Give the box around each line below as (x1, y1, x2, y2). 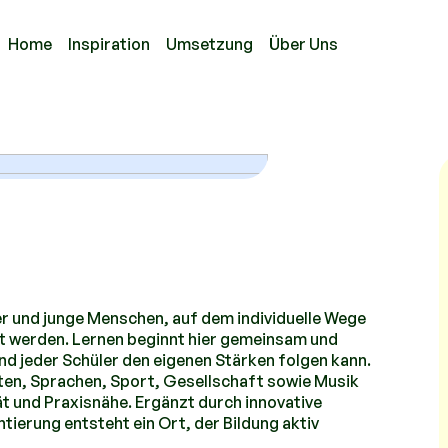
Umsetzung (165, 33, 253, 54)
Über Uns (268, 33, 338, 54)
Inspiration (67, 33, 150, 54)
